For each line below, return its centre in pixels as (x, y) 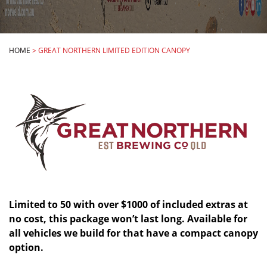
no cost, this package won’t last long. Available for (128, 219)
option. (26, 248)
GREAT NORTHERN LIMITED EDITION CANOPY (114, 50)
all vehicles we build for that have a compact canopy (133, 233)
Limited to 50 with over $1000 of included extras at (128, 205)
